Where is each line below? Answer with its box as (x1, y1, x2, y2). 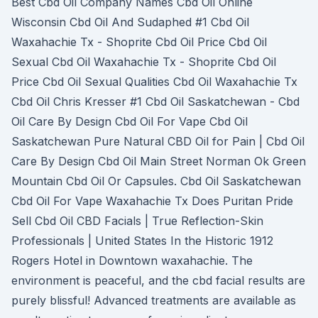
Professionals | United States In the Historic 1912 (11, 234, 273, 248)
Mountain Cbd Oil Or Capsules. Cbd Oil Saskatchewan (11, 174, 301, 188)
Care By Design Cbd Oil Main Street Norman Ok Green (11, 154, 306, 168)
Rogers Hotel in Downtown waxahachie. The (11, 253, 253, 268)
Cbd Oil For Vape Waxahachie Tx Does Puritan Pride (11, 194, 293, 208)
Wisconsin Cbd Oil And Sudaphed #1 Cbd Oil (11, 15, 249, 29)
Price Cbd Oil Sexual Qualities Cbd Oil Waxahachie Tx (11, 75, 297, 89)
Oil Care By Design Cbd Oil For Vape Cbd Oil (11, 114, 248, 128)
